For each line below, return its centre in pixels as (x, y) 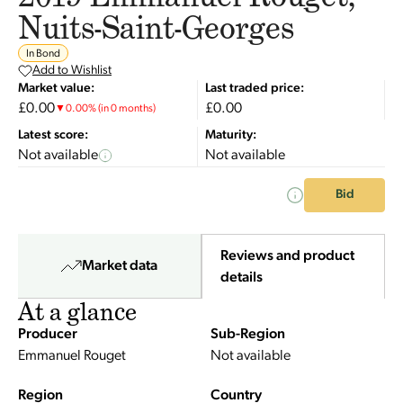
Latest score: (53, 135)
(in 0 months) (127, 109)
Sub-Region (248, 335)
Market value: (56, 89)
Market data (120, 266)
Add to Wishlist (72, 71)
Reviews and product (287, 256)
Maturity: (231, 135)
